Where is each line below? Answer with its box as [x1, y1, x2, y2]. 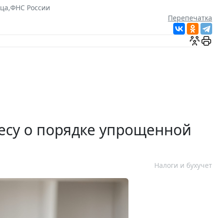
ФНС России [10, 3, 50, 13]
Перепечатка [168, 13, 212, 23]
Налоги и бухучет [154, 161, 212, 170]
